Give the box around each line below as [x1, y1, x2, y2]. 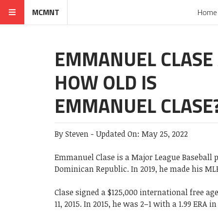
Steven [65, 128, 89, 139]
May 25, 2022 [142, 128, 188, 139]
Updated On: [96, 128, 142, 139]
